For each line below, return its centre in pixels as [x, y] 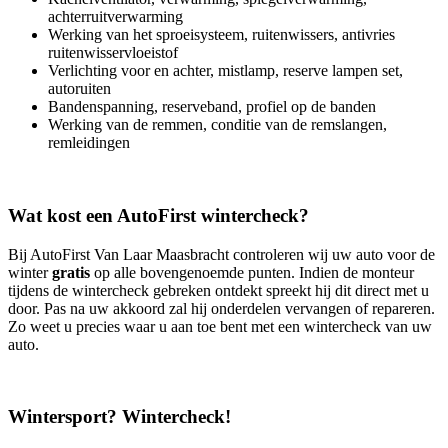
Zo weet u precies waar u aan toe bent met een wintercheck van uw [220, 326]
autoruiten [79, 89]
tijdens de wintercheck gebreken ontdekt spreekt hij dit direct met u [218, 290]
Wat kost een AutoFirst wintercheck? [158, 215]
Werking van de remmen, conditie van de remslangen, [217, 125]
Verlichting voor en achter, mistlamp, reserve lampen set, [225, 71]
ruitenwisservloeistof [113, 53]
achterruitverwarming [115, 17]
